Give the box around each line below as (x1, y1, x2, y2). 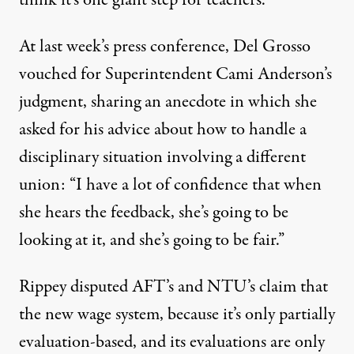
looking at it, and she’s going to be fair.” (19, 228, 284, 253)
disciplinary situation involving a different (19, 145, 306, 170)
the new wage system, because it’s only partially (19, 302, 335, 327)
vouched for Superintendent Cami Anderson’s (19, 62, 332, 87)
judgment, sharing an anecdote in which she (19, 89, 317, 115)
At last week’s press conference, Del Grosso (19, 34, 311, 59)
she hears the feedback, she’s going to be (19, 200, 288, 225)
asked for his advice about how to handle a (19, 117, 307, 142)
